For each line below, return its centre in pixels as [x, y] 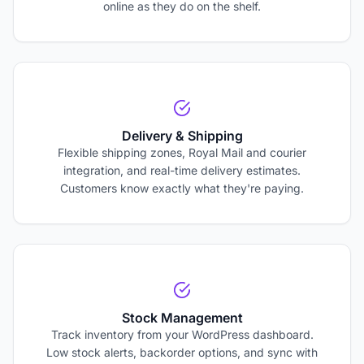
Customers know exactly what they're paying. [182, 188]
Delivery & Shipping [182, 136]
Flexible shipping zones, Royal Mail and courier [182, 153]
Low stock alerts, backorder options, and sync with [182, 353]
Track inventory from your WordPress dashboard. [182, 335]
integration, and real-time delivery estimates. [182, 171]
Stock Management [182, 318]
